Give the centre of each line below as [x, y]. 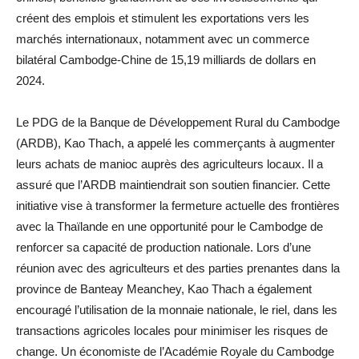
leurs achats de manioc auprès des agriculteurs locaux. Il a [169, 163]
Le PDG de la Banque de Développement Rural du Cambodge [178, 122]
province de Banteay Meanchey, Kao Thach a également [164, 288]
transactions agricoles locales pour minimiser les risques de [172, 330]
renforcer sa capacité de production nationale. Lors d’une [163, 247]
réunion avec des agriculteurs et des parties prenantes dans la [178, 268]
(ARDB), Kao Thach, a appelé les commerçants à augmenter [175, 143]
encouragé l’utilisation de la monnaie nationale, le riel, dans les [177, 309]
